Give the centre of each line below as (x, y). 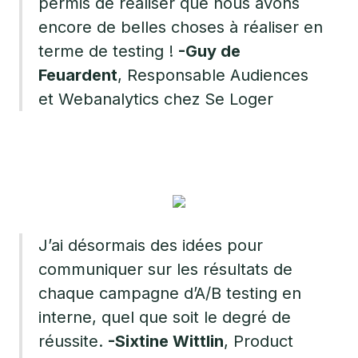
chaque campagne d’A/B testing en (170, 294)
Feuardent (78, 76)
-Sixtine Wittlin (166, 342)
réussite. (73, 342)
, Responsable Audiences (213, 76)
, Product (259, 342)
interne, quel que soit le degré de (165, 318)
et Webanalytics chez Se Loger (156, 99)
